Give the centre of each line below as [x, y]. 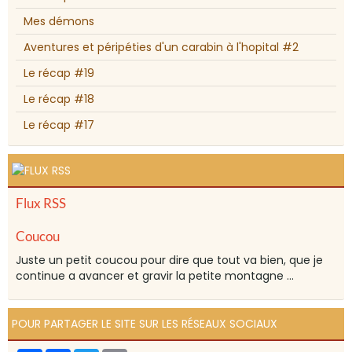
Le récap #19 [59, 73]
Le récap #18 [59, 99]
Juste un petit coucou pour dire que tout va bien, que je [169, 260]
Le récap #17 [59, 125]
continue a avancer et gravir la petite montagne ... [155, 276]
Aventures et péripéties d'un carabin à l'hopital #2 [161, 48]
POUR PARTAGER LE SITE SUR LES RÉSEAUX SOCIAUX [145, 324]
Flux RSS [41, 203]
